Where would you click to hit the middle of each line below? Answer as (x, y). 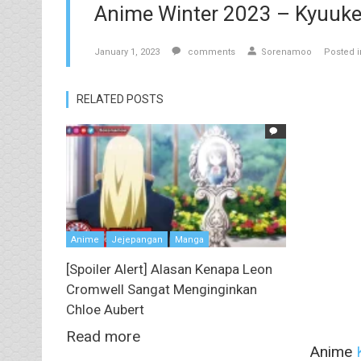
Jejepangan (137, 239)
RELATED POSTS (120, 100)
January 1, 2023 (127, 52)
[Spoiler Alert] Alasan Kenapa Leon (169, 269)
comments (210, 52)
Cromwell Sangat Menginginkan (162, 289)
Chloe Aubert (105, 309)
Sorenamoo (286, 52)
